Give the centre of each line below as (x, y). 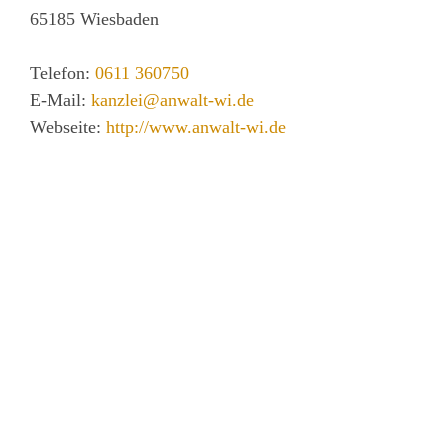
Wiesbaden (119, 19)
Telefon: (62, 73)
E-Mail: (60, 100)
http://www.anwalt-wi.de (196, 127)
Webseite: (68, 127)
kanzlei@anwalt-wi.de (172, 100)
